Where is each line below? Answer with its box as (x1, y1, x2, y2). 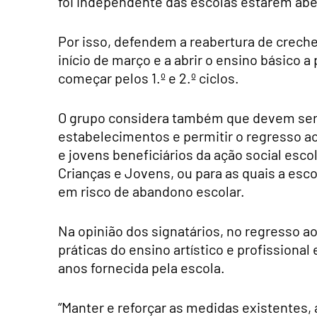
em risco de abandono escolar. (58, 183, 245, 200)
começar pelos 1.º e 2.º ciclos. (58, 69, 239, 87)
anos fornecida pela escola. (58, 259, 225, 277)
